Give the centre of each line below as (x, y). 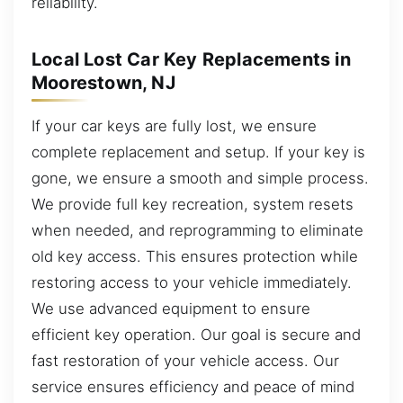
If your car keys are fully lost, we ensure (174, 125)
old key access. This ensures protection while (195, 256)
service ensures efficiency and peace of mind (193, 386)
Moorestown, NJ (103, 82)
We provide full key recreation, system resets (193, 204)
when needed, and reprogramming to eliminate (197, 230)
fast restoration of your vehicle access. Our (185, 360)
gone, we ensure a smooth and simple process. (200, 178)
